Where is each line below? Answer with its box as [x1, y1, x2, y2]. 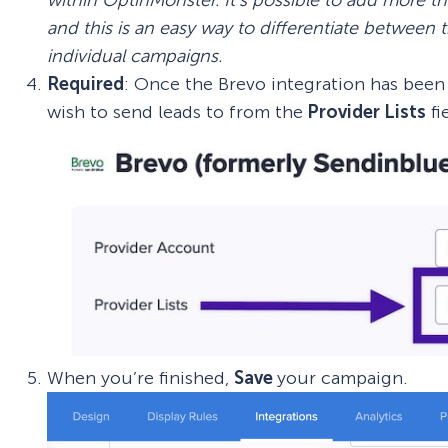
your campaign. [277, 367, 409, 390]
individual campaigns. [47, 44, 223, 67]
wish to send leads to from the [47, 100, 304, 123]
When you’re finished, [47, 367, 235, 390]
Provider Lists [303, 100, 427, 123]
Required [47, 72, 125, 95]
